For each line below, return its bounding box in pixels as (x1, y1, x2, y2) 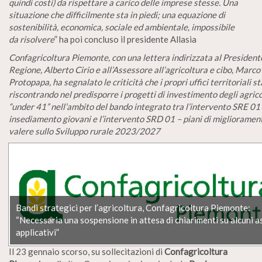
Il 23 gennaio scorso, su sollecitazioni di (9, 246, 164, 257)
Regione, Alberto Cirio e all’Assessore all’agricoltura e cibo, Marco (9, 64, 260, 75)
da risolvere (9, 34, 54, 45)
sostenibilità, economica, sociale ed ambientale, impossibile (9, 22, 235, 33)
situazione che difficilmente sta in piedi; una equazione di (9, 9, 225, 20)
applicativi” (16, 226, 59, 237)
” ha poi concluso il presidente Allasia (54, 34, 196, 45)
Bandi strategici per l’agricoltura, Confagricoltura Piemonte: (16, 202, 250, 213)
